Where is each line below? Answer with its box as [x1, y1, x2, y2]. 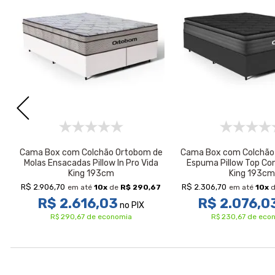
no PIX [118, 200, 144, 211]
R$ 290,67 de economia [50, 212, 132, 221]
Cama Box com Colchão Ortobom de [19, 147, 163, 158]
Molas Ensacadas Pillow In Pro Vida [23, 158, 158, 168]
